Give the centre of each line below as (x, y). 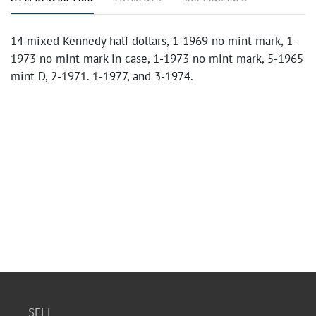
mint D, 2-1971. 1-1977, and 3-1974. (102, 76)
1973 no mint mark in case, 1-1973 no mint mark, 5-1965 (157, 59)
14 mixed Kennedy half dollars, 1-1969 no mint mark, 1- (154, 41)
